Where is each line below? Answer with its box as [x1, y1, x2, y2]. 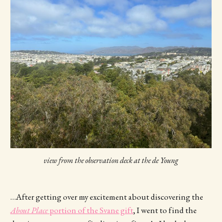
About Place [10, 204, 48, 216]
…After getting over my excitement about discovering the [10, 191, 203, 202]
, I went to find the [133, 204, 197, 216]
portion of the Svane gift [48, 204, 133, 216]
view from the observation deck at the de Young [44, 155, 178, 166]
